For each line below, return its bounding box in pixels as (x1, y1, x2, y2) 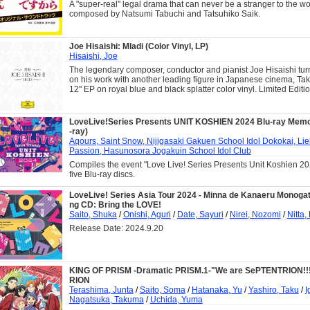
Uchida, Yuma (149, 295, 203, 305)
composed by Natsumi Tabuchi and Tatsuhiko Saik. (69, 9, 260, 19)
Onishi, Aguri (122, 210, 171, 220)
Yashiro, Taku (248, 285, 299, 295)
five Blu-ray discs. (69, 170, 135, 180)
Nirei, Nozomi (229, 210, 281, 220)
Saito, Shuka (69, 210, 117, 220)
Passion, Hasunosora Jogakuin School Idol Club (69, 146, 251, 156)
